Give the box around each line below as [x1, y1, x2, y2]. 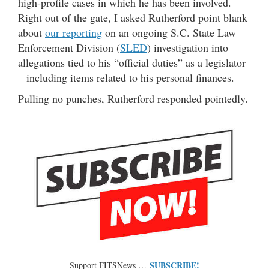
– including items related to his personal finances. [18, 70, 234, 85]
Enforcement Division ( [18, 40, 120, 55]
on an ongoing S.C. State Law [102, 25, 236, 40]
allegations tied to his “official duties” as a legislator [18, 55, 246, 70]
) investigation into [147, 40, 228, 55]
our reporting [45, 25, 102, 40]
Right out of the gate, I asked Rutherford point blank [18, 10, 247, 25]
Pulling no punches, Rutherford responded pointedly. [18, 91, 248, 106]
